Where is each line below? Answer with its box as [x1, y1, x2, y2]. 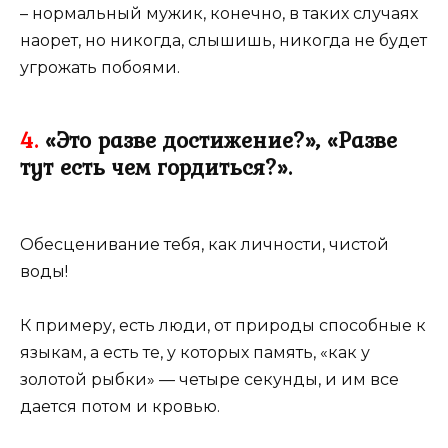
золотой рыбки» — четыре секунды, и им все [20, 369, 399, 389]
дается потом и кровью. [20, 396, 220, 416]
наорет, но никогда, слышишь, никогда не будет [20, 30, 427, 50]
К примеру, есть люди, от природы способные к [20, 315, 426, 335]
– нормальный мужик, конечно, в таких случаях [20, 3, 418, 23]
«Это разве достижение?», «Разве [38, 122, 397, 157]
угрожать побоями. [20, 57, 180, 77]
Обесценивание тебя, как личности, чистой [20, 234, 389, 254]
